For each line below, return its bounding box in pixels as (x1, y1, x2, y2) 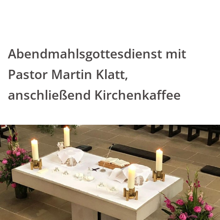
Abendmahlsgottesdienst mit (8, 45, 186, 62)
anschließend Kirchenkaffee (8, 86, 181, 104)
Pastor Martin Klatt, (8, 65, 128, 83)
